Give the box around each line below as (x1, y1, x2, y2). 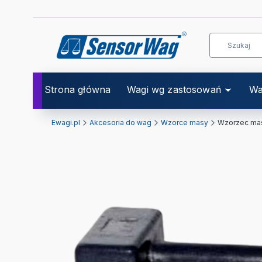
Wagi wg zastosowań (127, 84, 221, 95)
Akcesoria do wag (89, 118, 151, 127)
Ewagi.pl (51, 118, 80, 127)
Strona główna (44, 84, 111, 95)
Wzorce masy (161, 118, 208, 127)
